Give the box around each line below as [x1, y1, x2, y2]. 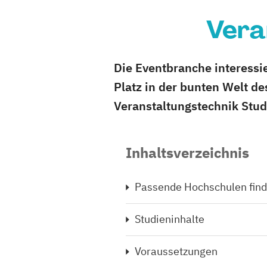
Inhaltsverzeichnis [126, 143, 249, 162]
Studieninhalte [135, 212, 204, 226]
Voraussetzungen [135, 244, 218, 258]
